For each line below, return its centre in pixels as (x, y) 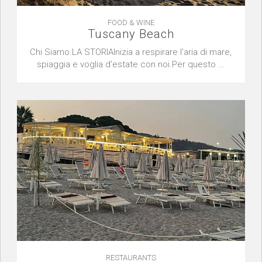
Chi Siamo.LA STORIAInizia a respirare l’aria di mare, (131, 52)
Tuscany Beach (131, 34)
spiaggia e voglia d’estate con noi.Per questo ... (131, 64)
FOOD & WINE (131, 22)
